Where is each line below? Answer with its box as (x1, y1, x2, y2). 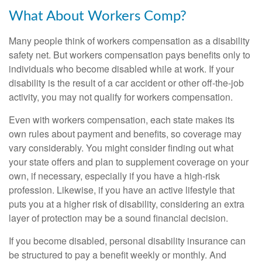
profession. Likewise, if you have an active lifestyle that (9, 182, 235, 196)
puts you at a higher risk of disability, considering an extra (9, 196, 244, 211)
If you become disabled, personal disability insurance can (9, 233, 246, 247)
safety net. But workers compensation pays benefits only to (9, 47, 250, 61)
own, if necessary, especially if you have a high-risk (9, 168, 220, 182)
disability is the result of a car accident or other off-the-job (9, 75, 244, 89)
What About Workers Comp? (9, 9, 187, 23)
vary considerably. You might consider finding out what (9, 140, 233, 154)
